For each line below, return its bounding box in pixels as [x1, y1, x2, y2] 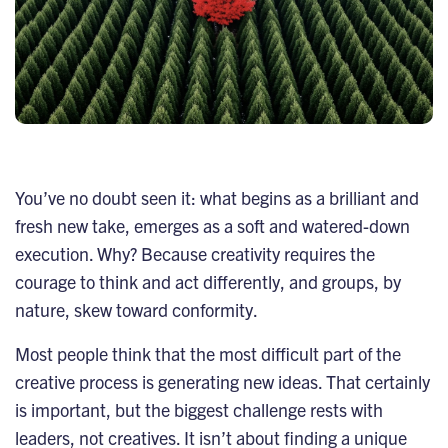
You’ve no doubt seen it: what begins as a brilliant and [15, 185, 419, 209]
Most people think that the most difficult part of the [15, 341, 401, 365]
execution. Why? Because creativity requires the [15, 241, 375, 265]
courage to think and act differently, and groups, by [15, 269, 401, 293]
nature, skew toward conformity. [15, 297, 258, 321]
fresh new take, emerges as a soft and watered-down [15, 213, 410, 237]
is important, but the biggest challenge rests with [15, 397, 383, 421]
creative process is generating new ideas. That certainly [15, 369, 430, 393]
